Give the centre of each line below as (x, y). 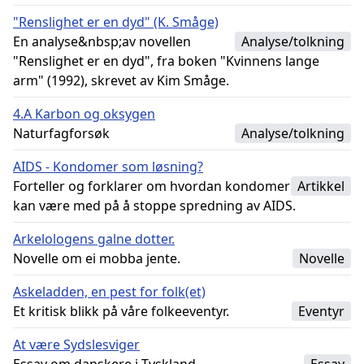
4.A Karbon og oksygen (84, 114)
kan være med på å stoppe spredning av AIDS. (154, 206)
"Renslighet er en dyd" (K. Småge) (116, 22)
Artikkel (321, 186)
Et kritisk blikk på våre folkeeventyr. (121, 311)
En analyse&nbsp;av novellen (102, 41)
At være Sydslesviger (76, 344)
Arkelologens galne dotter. (94, 239)
